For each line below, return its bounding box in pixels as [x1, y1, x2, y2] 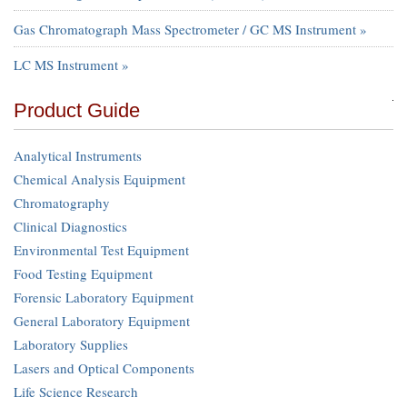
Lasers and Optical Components [14, 359, 194, 378]
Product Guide [14, 99, 140, 123]
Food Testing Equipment [14, 264, 153, 283]
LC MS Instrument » [14, 55, 129, 74]
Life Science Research [14, 382, 138, 402]
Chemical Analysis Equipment [14, 170, 185, 189]
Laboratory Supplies [14, 335, 128, 354]
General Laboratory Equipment [14, 312, 190, 331]
